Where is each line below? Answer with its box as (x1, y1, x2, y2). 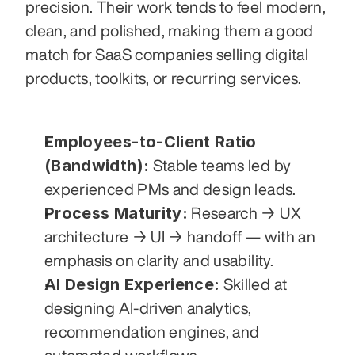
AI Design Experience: (44, 275, 220, 295)
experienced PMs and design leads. (44, 181, 296, 198)
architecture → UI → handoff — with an (44, 228, 315, 246)
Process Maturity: (44, 204, 188, 223)
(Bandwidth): (44, 156, 150, 176)
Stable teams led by (149, 157, 292, 174)
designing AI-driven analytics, (44, 300, 252, 317)
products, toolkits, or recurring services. (25, 70, 302, 87)
